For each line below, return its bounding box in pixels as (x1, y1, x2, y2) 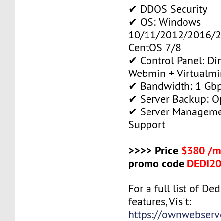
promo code (128, 156, 187, 170)
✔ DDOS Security (128, 2, 208, 16)
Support (128, 117, 166, 131)
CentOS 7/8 (128, 40, 182, 54)
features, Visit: (128, 194, 192, 208)
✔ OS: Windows (128, 15, 201, 29)
